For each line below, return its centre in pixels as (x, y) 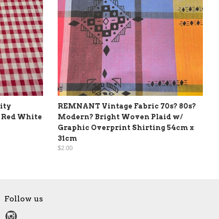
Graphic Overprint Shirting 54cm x (126, 127)
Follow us (24, 198)
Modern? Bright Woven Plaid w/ (120, 117)
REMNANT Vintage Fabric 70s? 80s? (127, 106)
